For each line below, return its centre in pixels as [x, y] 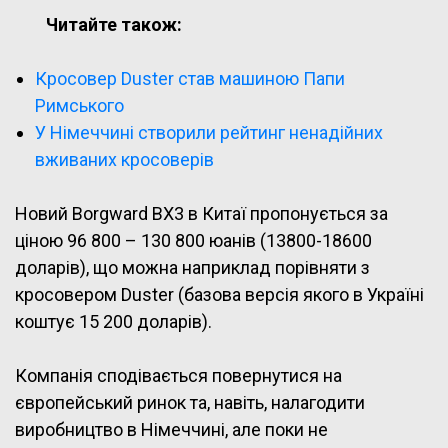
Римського [79, 106]
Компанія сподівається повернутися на [178, 376]
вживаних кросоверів [124, 160]
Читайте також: [114, 25]
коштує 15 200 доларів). [113, 322]
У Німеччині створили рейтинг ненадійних [209, 133]
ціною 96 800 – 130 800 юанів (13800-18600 [193, 241]
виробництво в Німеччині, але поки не [171, 430]
